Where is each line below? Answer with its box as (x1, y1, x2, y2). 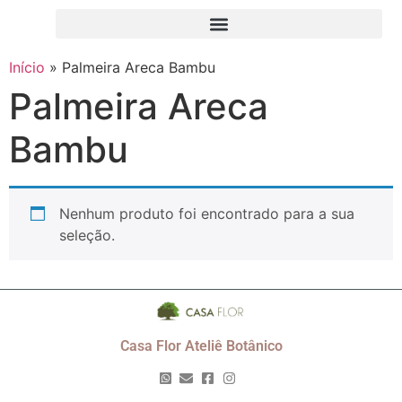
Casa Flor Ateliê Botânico (119, 336, 283, 354)
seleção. (59, 226, 115, 244)
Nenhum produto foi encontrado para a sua (59, 205, 354, 223)
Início (9, 58, 45, 76)
